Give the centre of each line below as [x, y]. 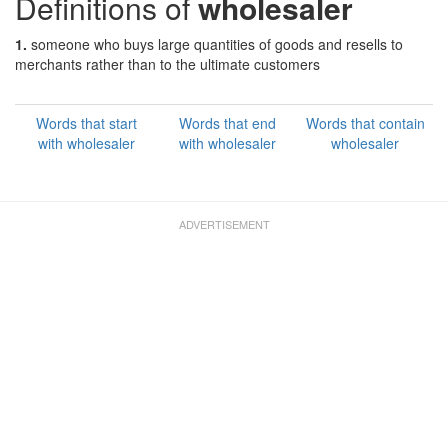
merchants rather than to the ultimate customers [167, 64]
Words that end [227, 123]
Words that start [86, 123]
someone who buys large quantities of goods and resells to [217, 44]
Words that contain [365, 123]
